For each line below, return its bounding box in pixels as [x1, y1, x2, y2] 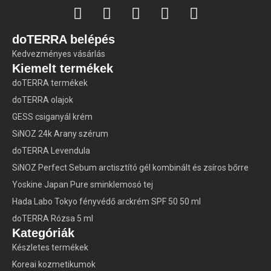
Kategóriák [12, 226, 74, 240]
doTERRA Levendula [12, 146, 90, 156]
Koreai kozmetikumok [12, 260, 96, 270]
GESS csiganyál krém [12, 112, 93, 122]
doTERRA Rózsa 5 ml [12, 214, 93, 224]
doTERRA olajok [12, 95, 73, 105]
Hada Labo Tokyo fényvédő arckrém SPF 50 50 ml [12, 197, 201, 207]
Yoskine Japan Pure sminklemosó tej [12, 180, 153, 190]
